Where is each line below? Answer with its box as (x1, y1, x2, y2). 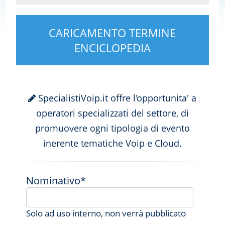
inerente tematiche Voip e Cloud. (43, 137, 182, 150)
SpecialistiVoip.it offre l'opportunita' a (36, 92, 197, 104)
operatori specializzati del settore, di (36, 107, 189, 120)
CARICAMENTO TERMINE (49, 25, 176, 41)
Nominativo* (26, 174, 86, 188)
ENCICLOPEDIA (74, 40, 151, 56)
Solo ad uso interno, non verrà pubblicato (26, 207, 186, 219)
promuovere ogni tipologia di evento (35, 122, 190, 135)
